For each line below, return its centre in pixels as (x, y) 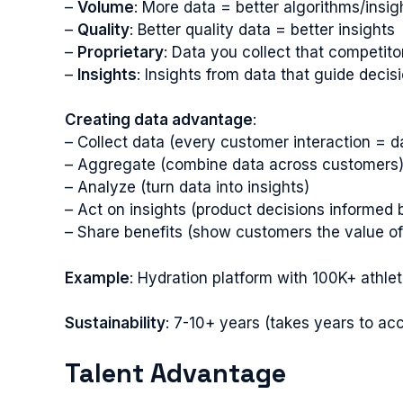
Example (97, 278)
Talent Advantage (175, 372)
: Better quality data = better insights (262, 29)
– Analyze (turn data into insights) (187, 187)
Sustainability (115, 323)
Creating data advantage (159, 120)
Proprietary (121, 52)
